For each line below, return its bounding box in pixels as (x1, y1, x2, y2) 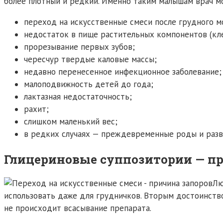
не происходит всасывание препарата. (4, 203, 151, 214)
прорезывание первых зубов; (24, 41, 135, 52)
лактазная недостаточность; (24, 91, 132, 102)
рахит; (24, 103, 49, 114)
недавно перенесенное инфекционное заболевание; (24, 66, 222, 77)
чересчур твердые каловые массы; (24, 53, 157, 65)
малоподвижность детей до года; (24, 78, 153, 90)
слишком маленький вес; (24, 115, 117, 127)
